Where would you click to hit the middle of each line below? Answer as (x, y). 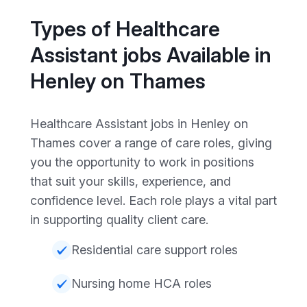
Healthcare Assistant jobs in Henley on (139, 123)
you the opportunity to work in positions (142, 162)
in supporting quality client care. (119, 219)
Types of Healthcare (125, 28)
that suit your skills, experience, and (131, 181)
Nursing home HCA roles (142, 284)
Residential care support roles (155, 249)
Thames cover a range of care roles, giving (151, 143)
